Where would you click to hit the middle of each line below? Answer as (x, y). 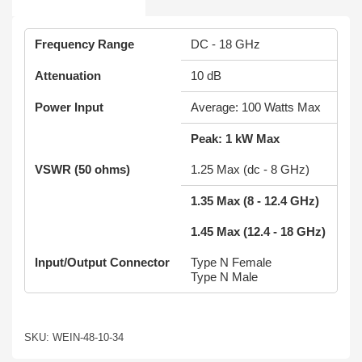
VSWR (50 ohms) (82, 169)
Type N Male (224, 277)
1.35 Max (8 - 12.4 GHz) (255, 201)
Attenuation (68, 76)
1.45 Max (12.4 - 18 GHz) (258, 232)
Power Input (69, 107)
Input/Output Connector (102, 262)
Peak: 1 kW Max (235, 139)
